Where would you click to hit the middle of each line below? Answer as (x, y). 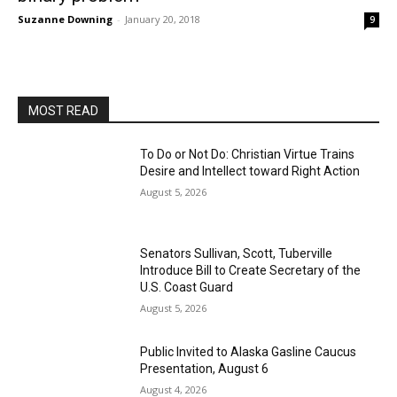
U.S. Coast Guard (187, 287)
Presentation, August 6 (205, 369)
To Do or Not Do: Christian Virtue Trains (248, 154)
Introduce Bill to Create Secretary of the (251, 270)
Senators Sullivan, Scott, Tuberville (237, 253)
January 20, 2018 (163, 19)
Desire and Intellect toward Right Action (250, 171)
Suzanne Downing (65, 19)
